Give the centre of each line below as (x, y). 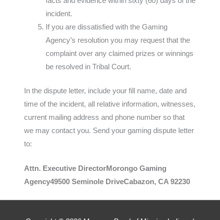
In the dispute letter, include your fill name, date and (106, 91)
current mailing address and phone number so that (105, 117)
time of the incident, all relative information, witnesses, (110, 104)
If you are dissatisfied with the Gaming (106, 27)
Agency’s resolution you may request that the (118, 40)
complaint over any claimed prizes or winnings (119, 53)
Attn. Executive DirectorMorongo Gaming (96, 169)
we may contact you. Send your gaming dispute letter (109, 130)
